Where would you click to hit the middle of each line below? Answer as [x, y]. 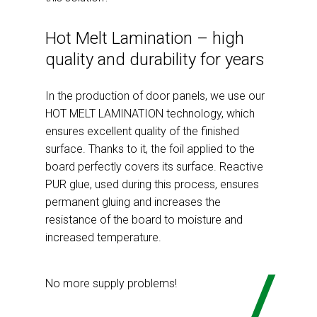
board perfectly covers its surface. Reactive [154, 166]
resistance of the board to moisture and [144, 219]
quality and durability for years [155, 59]
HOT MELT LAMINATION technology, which [150, 113]
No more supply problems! [111, 283]
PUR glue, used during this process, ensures [152, 184]
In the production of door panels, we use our [155, 96]
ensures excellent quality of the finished [142, 131]
